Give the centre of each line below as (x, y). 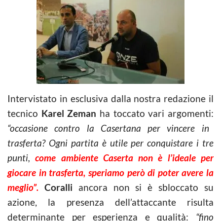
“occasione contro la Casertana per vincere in (108, 128)
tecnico (24, 113)
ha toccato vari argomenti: (155, 113)
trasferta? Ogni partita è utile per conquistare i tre (110, 143)
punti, (21, 157)
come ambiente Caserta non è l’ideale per (125, 157)
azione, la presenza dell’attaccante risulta (110, 202)
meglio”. (26, 187)
